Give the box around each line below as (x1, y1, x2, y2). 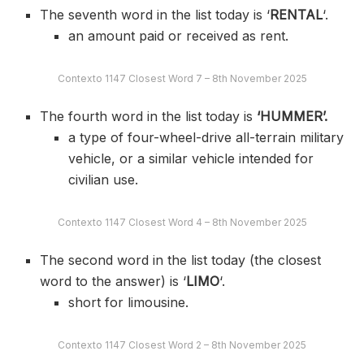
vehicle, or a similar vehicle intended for (67, 150, 314, 167)
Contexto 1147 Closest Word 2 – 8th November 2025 (58, 339, 306, 352)
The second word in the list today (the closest (40, 252, 322, 269)
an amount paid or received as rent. (67, 28, 288, 45)
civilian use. (67, 171, 138, 188)
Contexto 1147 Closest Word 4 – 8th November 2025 (57, 216, 307, 229)
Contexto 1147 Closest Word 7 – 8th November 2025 (57, 72, 307, 85)
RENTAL (270, 6, 323, 24)
